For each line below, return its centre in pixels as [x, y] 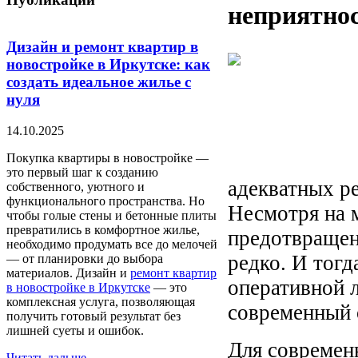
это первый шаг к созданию [82, 172]
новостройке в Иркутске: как [108, 65]
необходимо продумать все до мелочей [112, 244]
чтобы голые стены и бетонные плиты [111, 215]
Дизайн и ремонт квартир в [102, 47]
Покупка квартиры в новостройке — [107, 157]
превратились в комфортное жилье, [103, 229]
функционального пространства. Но [105, 201]
